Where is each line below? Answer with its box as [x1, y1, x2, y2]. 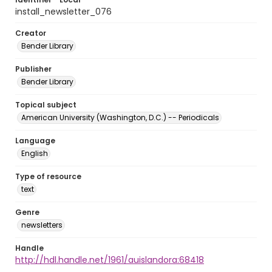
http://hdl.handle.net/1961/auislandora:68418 [15, 254, 204, 266]
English [21, 148, 48, 158]
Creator [15, 28, 46, 38]
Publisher [15, 64, 52, 74]
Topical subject [15, 100, 76, 110]
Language [15, 135, 55, 146]
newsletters [21, 220, 63, 230]
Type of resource [15, 171, 81, 182]
